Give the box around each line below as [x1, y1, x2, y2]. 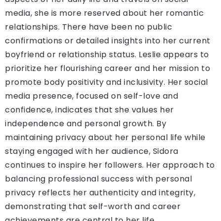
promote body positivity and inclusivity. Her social [5, 76, 208, 88]
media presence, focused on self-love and [5, 90, 178, 102]
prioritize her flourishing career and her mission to [5, 62, 210, 74]
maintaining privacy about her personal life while [5, 131, 206, 143]
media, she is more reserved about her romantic [5, 7, 204, 19]
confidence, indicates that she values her [5, 104, 174, 115]
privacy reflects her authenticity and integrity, [5, 186, 195, 198]
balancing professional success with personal [5, 173, 192, 184]
